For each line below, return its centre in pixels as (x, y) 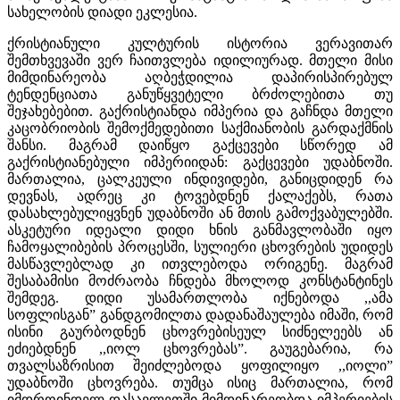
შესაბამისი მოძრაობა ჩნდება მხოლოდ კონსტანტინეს (200, 280)
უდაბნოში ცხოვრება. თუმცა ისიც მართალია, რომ (200, 382)
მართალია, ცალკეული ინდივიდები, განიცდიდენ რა (200, 179)
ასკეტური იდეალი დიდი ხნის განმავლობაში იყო (200, 229)
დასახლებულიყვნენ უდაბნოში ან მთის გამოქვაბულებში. (200, 212)
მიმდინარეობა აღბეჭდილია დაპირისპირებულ (200, 77)
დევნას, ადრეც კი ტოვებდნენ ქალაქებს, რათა (200, 196)
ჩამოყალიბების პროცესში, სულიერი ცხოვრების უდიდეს (200, 246)
